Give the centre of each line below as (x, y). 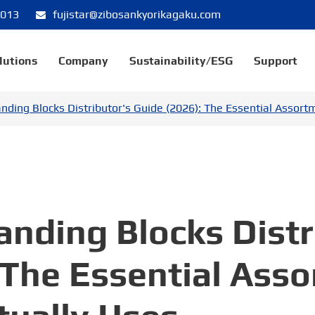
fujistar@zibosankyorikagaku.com (137, 14)
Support (276, 60)
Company (83, 60)
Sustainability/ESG (181, 60)
